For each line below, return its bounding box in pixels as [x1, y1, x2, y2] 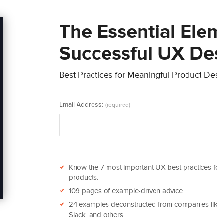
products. [68, 173, 98, 182]
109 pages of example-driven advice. [68, 186, 184, 195]
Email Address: [59, 100, 105, 108]
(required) [105, 101, 130, 108]
